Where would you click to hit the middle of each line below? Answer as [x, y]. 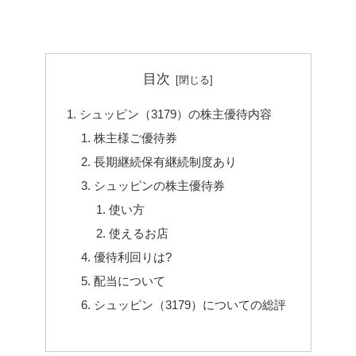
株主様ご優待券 [136, 137]
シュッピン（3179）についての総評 [190, 304]
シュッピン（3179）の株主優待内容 [175, 114]
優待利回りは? [133, 257]
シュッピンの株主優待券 [160, 185]
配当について [130, 281]
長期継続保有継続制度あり [166, 161]
